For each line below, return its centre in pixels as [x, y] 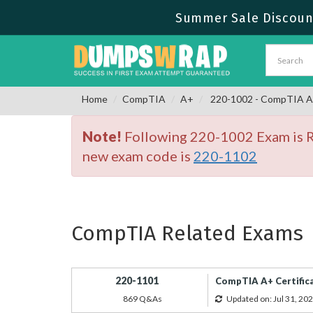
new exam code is [138, 156]
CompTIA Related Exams [187, 233]
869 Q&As [142, 299]
